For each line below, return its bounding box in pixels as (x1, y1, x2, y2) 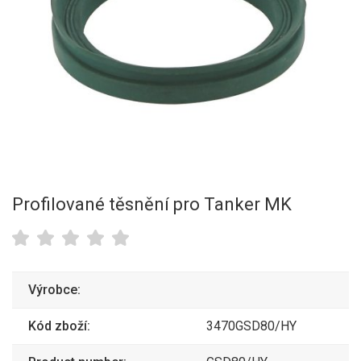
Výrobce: (28, 281, 81, 297)
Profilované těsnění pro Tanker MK (12, 194, 292, 214)
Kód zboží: (28, 317, 90, 334)
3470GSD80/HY (206, 317, 297, 334)
